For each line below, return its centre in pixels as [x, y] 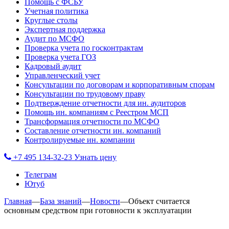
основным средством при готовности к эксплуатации [98, 210]
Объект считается [159, 201]
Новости [105, 201]
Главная [18, 201]
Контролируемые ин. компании [80, 140]
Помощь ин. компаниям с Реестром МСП [97, 112]
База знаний [61, 201]
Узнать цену [95, 157]
